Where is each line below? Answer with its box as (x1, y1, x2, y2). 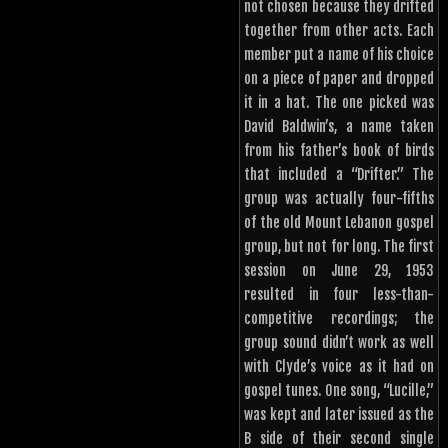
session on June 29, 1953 (244, 262, 434, 280)
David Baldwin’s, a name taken (244, 118, 434, 136)
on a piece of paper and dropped (244, 70, 434, 88)
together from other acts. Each (244, 22, 434, 40)
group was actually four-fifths (244, 190, 434, 208)
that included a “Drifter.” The (244, 166, 434, 184)
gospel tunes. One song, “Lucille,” (244, 382, 434, 400)
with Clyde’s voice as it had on (244, 358, 434, 376)
